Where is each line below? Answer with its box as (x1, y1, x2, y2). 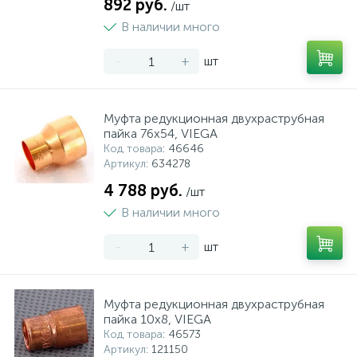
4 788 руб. (104, 181, 182, 200)
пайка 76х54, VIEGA (104, 126, 218, 141)
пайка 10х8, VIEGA (104, 312, 211, 327)
